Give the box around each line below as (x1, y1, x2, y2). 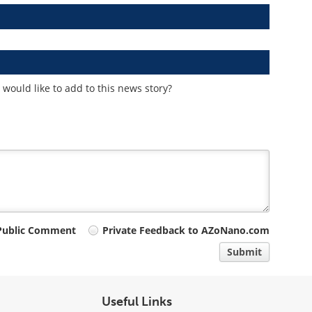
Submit (227, 245, 263, 259)
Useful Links (101, 294, 172, 310)
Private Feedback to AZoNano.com (102, 224, 270, 237)
